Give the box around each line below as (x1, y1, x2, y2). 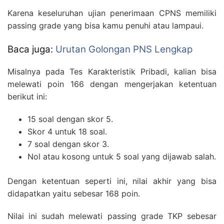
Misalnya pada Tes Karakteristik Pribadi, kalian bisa (7, 66, 216, 77)
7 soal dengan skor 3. (27, 139, 109, 149)
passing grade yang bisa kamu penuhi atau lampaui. (7, 20, 203, 30)
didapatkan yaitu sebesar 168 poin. (7, 188, 140, 199)
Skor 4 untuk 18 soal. (27, 126, 107, 137)
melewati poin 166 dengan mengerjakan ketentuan (7, 79, 216, 89)
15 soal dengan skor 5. (27, 114, 113, 124)
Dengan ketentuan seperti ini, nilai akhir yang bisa (7, 176, 216, 186)
